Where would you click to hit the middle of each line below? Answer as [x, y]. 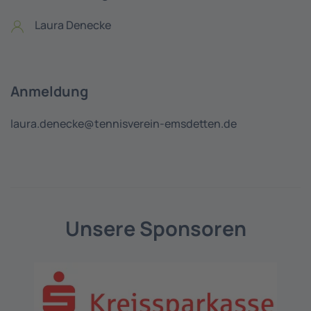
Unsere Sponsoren [155, 228]
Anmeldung [49, 91]
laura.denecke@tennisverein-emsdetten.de [124, 124]
